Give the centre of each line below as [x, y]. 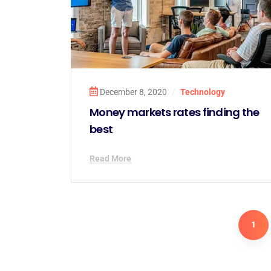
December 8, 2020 [133, 92]
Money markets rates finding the [175, 112]
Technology [203, 92]
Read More [110, 158]
